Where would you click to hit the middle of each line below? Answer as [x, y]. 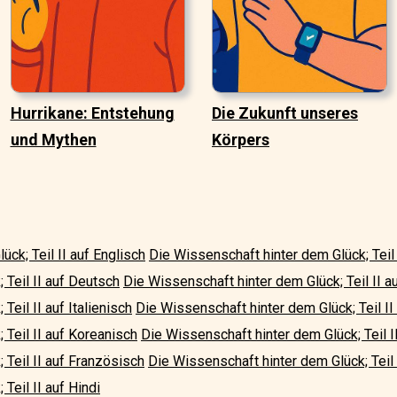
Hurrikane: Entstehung [92, 113]
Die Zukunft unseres [285, 113]
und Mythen [53, 140]
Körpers [241, 140]
